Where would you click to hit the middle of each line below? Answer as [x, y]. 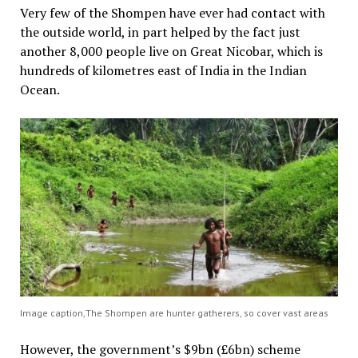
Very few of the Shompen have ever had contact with [172, 12]
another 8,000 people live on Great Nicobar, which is [171, 51]
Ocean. [40, 89]
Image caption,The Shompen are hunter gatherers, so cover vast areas [174, 313]
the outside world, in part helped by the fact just [160, 32]
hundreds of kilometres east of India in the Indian [163, 70]
